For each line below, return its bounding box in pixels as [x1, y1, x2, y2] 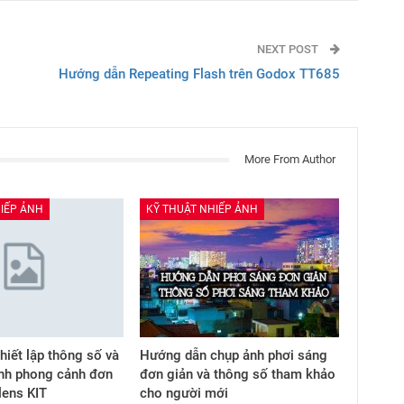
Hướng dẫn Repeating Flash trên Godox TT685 [58, 66, 340, 83]
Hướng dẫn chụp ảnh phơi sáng [140, 347, 328, 364]
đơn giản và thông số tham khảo [140, 366, 336, 383]
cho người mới [140, 385, 229, 402]
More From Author [243, 152, 335, 167]
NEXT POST [256, 42, 321, 57]
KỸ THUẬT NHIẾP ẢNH [146, 203, 259, 216]
